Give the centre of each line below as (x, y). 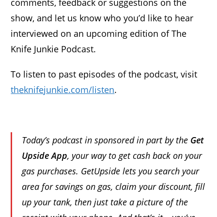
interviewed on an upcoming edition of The (99, 34)
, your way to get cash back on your (135, 156)
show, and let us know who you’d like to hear (102, 18)
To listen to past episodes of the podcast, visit (104, 74)
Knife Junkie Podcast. (54, 49)
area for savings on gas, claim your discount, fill (114, 187)
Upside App (45, 156)
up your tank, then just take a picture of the (105, 202)
